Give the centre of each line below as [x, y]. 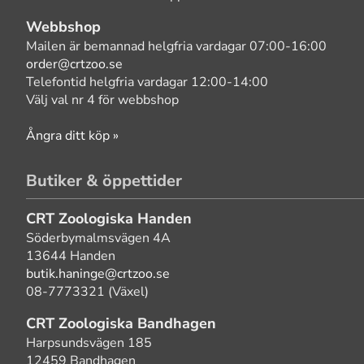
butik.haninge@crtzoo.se [98, 274]
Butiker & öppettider [104, 181]
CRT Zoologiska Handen [109, 219]
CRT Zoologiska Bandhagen [121, 323]
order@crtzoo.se [74, 64]
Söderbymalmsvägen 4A [98, 238]
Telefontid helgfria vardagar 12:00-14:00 [147, 82]
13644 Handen [71, 256]
